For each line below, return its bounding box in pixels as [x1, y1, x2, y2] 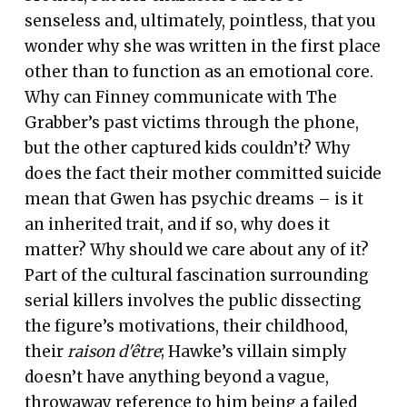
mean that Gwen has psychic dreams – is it [24, 188, 363, 209]
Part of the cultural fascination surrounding [24, 264, 369, 285]
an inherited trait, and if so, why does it [24, 213, 330, 234]
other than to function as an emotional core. [24, 61, 373, 82]
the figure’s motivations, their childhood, [24, 315, 348, 336]
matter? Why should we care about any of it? [24, 239, 369, 260]
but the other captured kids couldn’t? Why [24, 137, 351, 158]
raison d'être [66, 341, 161, 362]
